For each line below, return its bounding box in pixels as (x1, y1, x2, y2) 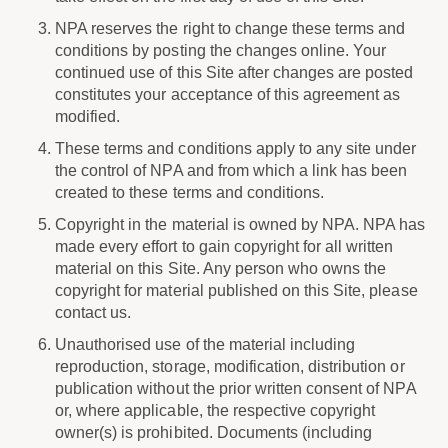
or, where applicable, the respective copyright (55, 402, 376, 419)
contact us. (55, 304, 132, 321)
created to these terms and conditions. (55, 184, 325, 201)
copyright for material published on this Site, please (55, 282, 418, 299)
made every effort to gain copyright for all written (55, 238, 394, 255)
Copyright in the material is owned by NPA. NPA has (55, 216, 426, 233)
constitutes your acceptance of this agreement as (55, 86, 401, 103)
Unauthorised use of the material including (55, 336, 356, 353)
